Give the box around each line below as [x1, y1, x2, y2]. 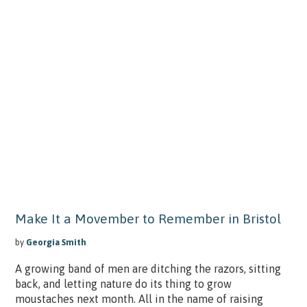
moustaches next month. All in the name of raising [14, 292, 263, 305]
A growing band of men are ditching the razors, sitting [14, 262, 281, 275]
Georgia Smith [25, 236, 86, 247]
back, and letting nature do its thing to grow [14, 277, 232, 290]
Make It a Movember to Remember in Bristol [14, 210, 281, 226]
